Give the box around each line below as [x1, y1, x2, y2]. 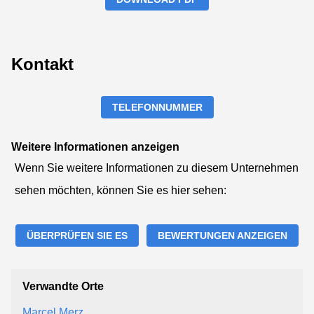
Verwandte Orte [22, 280, 104, 292]
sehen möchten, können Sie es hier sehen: [15, 184, 226, 196]
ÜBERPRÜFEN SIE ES [26, 229, 128, 241]
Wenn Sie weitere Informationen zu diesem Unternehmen [15, 161, 299, 174]
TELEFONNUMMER [111, 101, 203, 113]
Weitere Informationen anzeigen [11, 140, 179, 153]
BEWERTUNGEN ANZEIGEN [158, 229, 288, 241]
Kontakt [11, 54, 74, 74]
